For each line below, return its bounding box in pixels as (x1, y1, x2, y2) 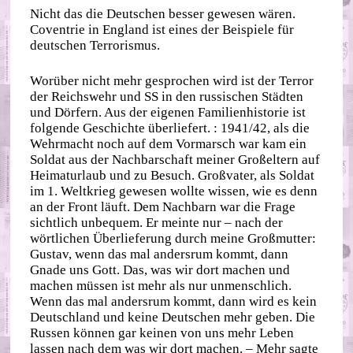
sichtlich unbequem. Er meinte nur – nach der (30, 215, 284, 231)
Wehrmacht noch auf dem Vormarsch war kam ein (30, 136, 307, 152)
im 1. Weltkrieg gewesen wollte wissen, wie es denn (30, 184, 318, 199)
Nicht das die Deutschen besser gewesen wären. (30, 6, 296, 21)
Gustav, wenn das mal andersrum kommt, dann (30, 247, 289, 262)
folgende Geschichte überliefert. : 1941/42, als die (30, 121, 310, 136)
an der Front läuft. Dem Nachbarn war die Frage (30, 199, 296, 215)
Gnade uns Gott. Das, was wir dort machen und (30, 262, 291, 278)
